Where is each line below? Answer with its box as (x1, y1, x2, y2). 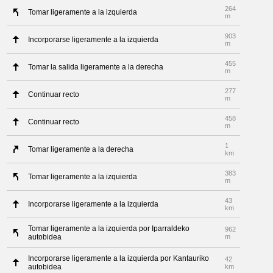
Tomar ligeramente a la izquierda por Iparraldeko (28, 224, 190, 233)
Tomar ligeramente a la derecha (28, 145, 134, 154)
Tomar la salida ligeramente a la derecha (28, 63, 164, 71)
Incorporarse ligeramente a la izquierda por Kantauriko (28, 254, 210, 263)
